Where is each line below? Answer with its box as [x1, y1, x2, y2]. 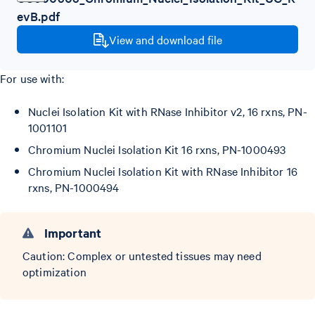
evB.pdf [17, 8, 60, 24]
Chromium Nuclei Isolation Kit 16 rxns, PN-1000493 [28, 141, 286, 157]
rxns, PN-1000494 [28, 179, 120, 195]
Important [44, 224, 101, 241]
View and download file [108, 32, 222, 47]
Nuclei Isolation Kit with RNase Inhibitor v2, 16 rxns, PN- [28, 103, 307, 119]
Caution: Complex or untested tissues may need [22, 247, 262, 263]
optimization [22, 264, 86, 279]
